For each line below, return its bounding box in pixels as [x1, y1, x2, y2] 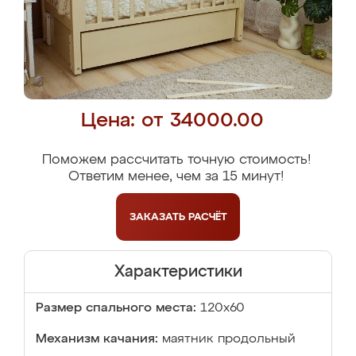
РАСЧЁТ [188, 211, 227, 222]
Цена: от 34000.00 [80, 111, 264, 131]
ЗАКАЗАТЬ [129, 211, 188, 222]
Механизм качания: [36, 333, 158, 346]
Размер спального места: [36, 302, 196, 315]
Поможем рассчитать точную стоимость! [41, 153, 311, 167]
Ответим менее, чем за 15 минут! [68, 170, 284, 184]
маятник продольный [162, 333, 296, 346]
